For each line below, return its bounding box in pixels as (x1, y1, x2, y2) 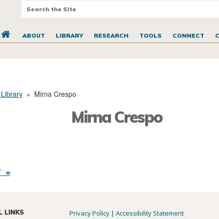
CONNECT (172, 32, 204, 40)
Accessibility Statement (116, 209, 184, 218)
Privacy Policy (69, 209, 110, 218)
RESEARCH (93, 32, 129, 40)
